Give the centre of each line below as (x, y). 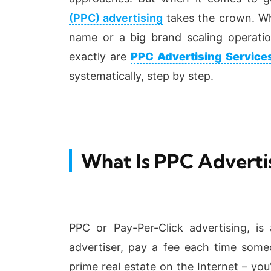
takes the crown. (211, 18)
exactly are (100, 57)
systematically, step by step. (141, 76)
